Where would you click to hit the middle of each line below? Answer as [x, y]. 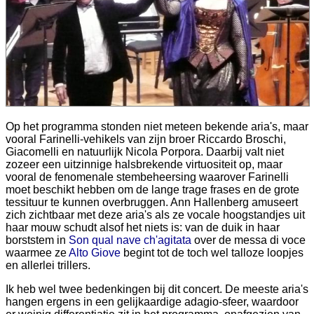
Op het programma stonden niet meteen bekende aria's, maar [157, 127]
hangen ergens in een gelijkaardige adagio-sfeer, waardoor [152, 302]
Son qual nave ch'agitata [130, 240]
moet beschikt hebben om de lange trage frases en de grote [152, 190]
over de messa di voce [248, 240]
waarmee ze [37, 253]
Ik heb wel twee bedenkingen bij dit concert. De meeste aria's [157, 289]
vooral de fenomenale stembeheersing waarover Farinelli [147, 177]
